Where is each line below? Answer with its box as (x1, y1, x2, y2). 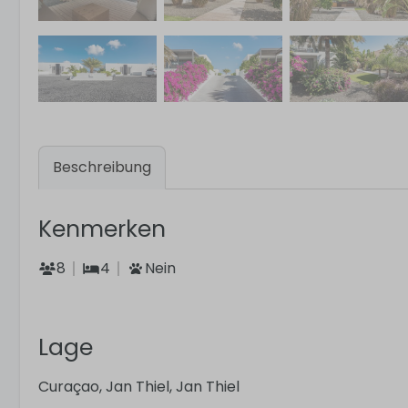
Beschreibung (53, 157, 151, 178)
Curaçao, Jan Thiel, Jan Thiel (38, 376, 240, 398)
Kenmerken (38, 213, 166, 246)
